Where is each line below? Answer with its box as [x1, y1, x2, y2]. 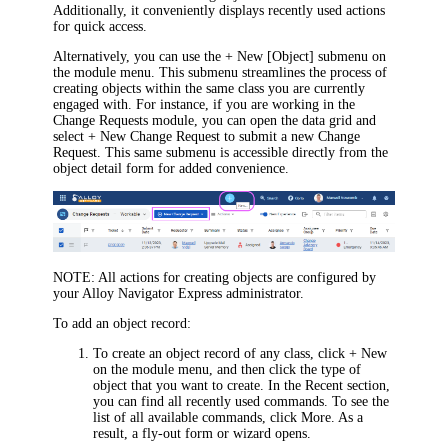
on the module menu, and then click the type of [93, 361, 362, 377]
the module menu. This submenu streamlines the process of [53, 64, 388, 80]
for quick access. [53, 18, 148, 34]
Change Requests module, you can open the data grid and [53, 112, 377, 128]
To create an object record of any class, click [93, 345, 350, 361]
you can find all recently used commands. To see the [93, 393, 390, 409]
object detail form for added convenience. [53, 160, 290, 176]
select [53, 128, 89, 144]
